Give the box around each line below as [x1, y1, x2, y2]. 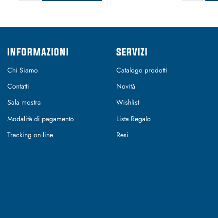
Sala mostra [7, 97, 41, 108]
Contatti [7, 81, 29, 91]
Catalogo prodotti [116, 65, 167, 75]
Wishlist [116, 97, 139, 108]
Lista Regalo [116, 113, 151, 124]
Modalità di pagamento [7, 113, 74, 124]
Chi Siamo [7, 65, 38, 75]
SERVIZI [116, 46, 148, 57]
